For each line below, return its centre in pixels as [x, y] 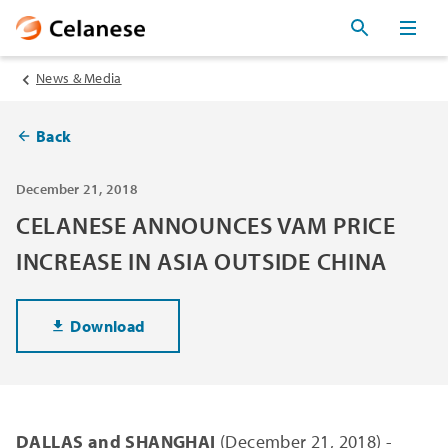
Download [108, 325]
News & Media [79, 77]
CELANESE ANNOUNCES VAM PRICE [206, 224]
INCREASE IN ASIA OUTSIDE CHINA [202, 260]
